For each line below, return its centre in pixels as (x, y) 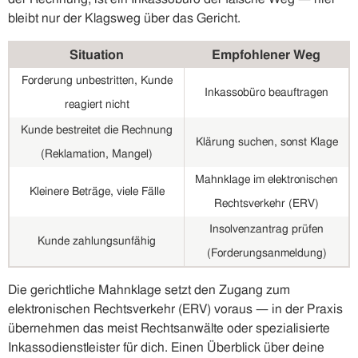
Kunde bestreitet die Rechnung (97, 131)
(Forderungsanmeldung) (267, 254)
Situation (97, 56)
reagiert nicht (97, 105)
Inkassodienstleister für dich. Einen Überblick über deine (166, 348)
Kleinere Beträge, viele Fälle (97, 192)
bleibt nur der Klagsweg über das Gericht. (124, 19)
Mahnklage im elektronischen (267, 180)
